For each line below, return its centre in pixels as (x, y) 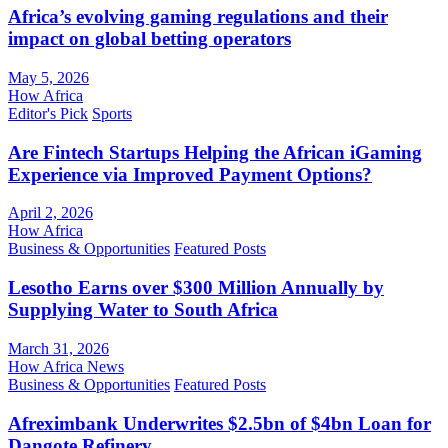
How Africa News (66, 366)
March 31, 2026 (58, 348)
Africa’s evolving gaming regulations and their (198, 17)
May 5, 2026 (48, 77)
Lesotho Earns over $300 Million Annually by (196, 288)
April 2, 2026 (50, 213)
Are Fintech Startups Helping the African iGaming (215, 152)
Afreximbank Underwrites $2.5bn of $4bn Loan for (219, 423)
